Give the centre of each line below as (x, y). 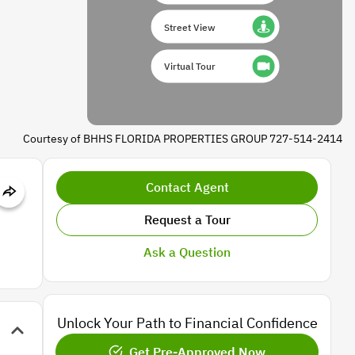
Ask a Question (187, 252)
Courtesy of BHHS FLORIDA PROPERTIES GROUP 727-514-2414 (183, 138)
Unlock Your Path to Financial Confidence (187, 323)
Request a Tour (187, 219)
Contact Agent (187, 187)
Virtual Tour (190, 66)
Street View (190, 27)
